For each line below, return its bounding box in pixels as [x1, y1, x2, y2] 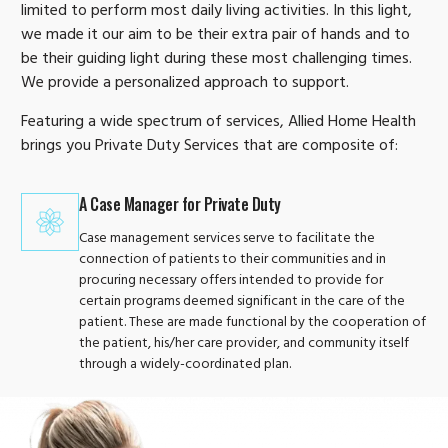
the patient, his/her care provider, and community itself [79, 330, 409, 358]
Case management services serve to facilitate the [79, 225, 375, 253]
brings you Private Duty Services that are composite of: [21, 131, 398, 162]
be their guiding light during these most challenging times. [21, 45, 412, 76]
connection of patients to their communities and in [79, 246, 386, 274]
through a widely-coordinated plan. [79, 351, 291, 379]
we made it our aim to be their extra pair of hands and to [21, 21, 410, 52]
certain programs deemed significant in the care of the [79, 288, 405, 316]
